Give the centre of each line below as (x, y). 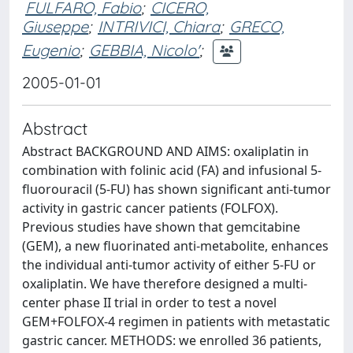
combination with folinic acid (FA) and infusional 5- (172, 170)
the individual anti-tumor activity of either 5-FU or (169, 265)
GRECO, (257, 26)
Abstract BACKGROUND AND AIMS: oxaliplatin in (165, 151)
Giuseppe (55, 26)
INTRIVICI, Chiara (159, 26)
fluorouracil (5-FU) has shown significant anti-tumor (176, 189)
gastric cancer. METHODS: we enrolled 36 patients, (172, 340)
